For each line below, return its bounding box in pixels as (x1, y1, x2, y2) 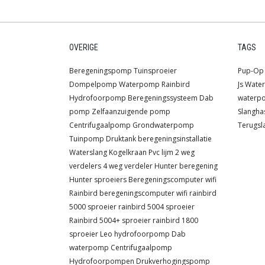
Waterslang (69, 147, 107, 158)
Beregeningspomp (69, 66, 132, 76)
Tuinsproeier (134, 66, 177, 76)
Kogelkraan (109, 147, 147, 158)
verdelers (69, 161, 101, 172)
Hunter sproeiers (69, 174, 127, 185)
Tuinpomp (69, 134, 104, 144)
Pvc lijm (148, 147, 173, 158)
